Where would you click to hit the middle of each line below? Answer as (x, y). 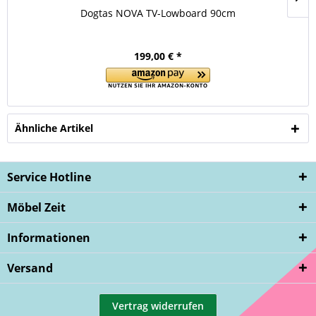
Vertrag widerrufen (158, 306)
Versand (30, 268)
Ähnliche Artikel (54, 128)
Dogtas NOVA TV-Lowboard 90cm (158, 13)
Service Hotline (49, 177)
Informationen (49, 238)
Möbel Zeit (36, 207)
